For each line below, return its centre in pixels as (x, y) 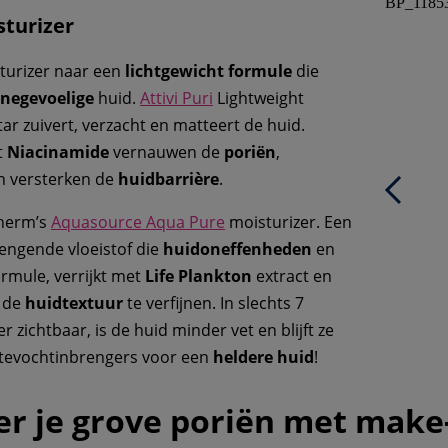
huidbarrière (168, 179)
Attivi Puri (176, 98)
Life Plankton (198, 276)
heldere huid (263, 357)
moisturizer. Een (288, 222)
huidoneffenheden (237, 249)
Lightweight (258, 98)
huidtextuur (74, 303)
